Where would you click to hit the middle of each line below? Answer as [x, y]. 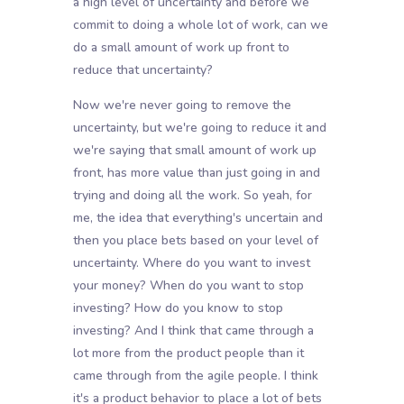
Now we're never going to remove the [182, 106]
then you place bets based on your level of [195, 241]
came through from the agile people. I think [195, 376]
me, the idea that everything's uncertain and [197, 218]
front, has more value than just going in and [196, 173]
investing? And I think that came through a [193, 331]
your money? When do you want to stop [188, 286]
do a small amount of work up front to [181, 48]
